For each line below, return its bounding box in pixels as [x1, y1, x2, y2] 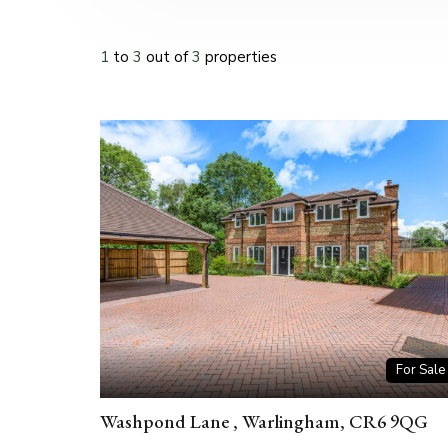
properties [205, 47, 277, 68]
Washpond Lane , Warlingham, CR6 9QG [100, 409, 428, 435]
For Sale [396, 361, 446, 380]
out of [146, 47, 192, 68]
